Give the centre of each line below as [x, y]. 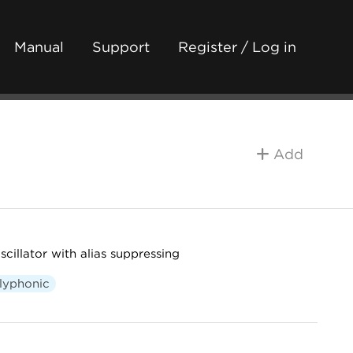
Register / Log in [237, 47]
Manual [39, 47]
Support [121, 47]
